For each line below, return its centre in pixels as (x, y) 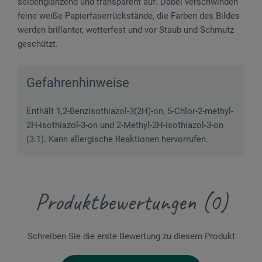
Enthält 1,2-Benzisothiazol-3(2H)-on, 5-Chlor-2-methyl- (130, 111)
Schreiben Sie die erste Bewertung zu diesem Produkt (131, 236)
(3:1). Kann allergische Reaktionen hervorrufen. (117, 139)
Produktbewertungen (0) (131, 202)
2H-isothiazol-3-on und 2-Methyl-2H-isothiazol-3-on (125, 125)
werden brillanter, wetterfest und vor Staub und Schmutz (126, 30)
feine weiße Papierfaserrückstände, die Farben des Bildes (129, 15)
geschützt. (38, 44)
